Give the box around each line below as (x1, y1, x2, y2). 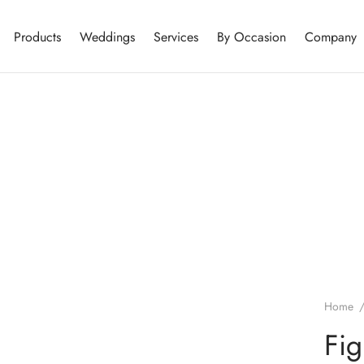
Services (154, 27, 198, 46)
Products (14, 27, 61, 46)
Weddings (80, 27, 135, 46)
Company (305, 27, 357, 46)
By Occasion (217, 27, 286, 46)
